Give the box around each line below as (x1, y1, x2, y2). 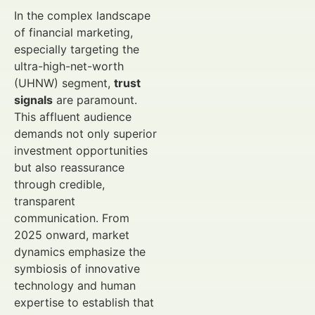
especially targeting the (14, 42, 139, 56)
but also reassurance (14, 160, 124, 174)
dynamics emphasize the (14, 245, 146, 259)
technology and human (14, 278, 136, 292)
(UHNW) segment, (14, 76, 114, 90)
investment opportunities (14, 143, 148, 157)
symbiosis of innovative (14, 262, 140, 276)
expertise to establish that (14, 295, 154, 309)
